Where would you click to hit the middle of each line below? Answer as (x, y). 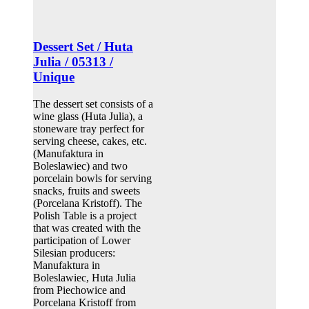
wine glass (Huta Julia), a (88, 116)
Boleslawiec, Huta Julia (84, 277)
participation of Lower (82, 240)
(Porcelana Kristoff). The (88, 203)
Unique (54, 77)
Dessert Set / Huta (83, 47)
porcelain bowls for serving (92, 178)
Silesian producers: (74, 252)
